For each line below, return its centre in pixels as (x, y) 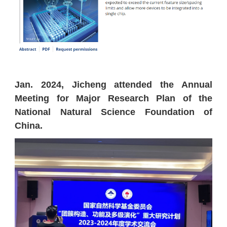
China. (30, 126)
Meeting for (45, 99)
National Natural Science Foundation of (113, 112)
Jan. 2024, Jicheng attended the (98, 85)
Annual (197, 85)
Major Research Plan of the (144, 99)
